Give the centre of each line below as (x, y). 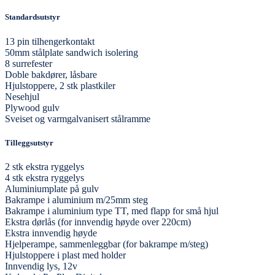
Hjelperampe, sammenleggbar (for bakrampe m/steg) (107, 244)
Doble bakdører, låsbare (51, 74)
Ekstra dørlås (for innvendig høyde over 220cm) (98, 222)
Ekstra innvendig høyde (51, 233)
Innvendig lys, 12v (41, 266)
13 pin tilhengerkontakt (50, 41)
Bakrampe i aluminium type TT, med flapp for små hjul (112, 211)
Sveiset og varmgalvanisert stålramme (78, 118)
